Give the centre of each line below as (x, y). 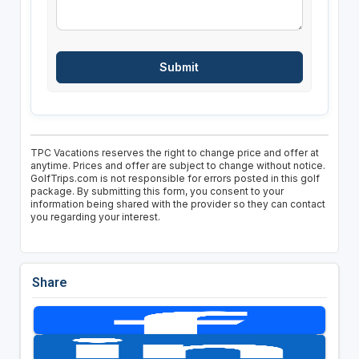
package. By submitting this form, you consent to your (157, 192)
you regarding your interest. (95, 217)
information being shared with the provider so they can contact (177, 204)
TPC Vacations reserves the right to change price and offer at (174, 153)
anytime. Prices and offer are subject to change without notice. (177, 166)
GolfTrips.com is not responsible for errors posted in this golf (175, 179)
